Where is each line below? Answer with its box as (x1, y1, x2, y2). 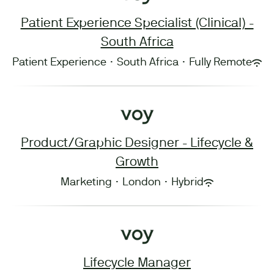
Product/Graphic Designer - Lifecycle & (21, 138, 253, 149)
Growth (116, 157, 158, 168)
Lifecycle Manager (83, 257, 191, 269)
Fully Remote (189, 57, 252, 68)
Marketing (61, 177, 112, 188)
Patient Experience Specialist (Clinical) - (20, 18, 254, 29)
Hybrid (171, 177, 204, 188)
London (122, 177, 161, 188)
